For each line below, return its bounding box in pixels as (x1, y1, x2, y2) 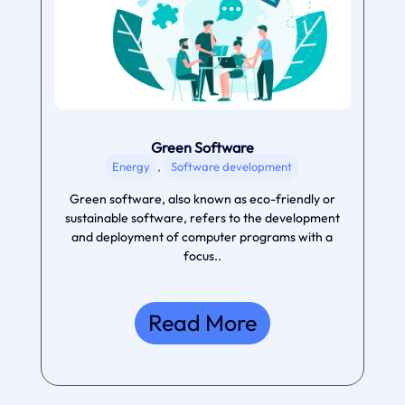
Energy (112, 159, 151, 174)
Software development (171, 159, 293, 174)
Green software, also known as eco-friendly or (69, 191, 335, 208)
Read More (147, 308, 257, 338)
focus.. (183, 248, 221, 265)
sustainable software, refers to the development (64, 210, 340, 227)
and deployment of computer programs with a (71, 229, 334, 246)
